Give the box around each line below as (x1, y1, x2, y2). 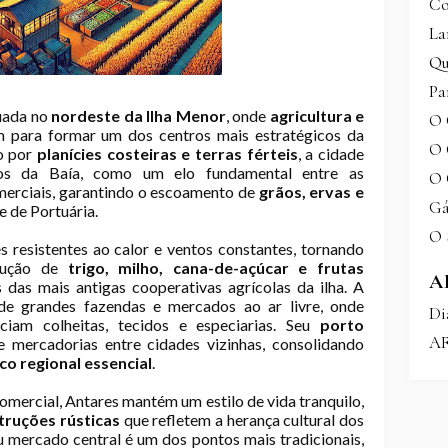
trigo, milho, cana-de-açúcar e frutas (67, 258, 365, 277)
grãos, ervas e (258, 182, 365, 201)
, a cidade (297, 144, 365, 163)
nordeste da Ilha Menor (51, 106, 226, 125)
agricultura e (269, 106, 365, 125)
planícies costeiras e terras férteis (37, 144, 298, 163)
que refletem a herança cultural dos (119, 410, 365, 429)
